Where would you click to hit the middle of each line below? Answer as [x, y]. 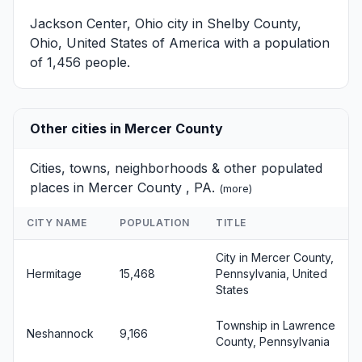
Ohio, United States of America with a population [180, 43]
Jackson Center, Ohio [97, 23]
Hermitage [54, 274]
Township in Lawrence [276, 325]
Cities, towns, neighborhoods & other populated [176, 168]
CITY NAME [57, 223]
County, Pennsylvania [273, 341]
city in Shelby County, [232, 23]
